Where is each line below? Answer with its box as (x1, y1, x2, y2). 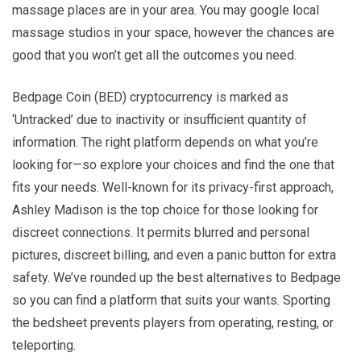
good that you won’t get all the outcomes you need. (12, 47, 297, 63)
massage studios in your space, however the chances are (12, 24, 334, 40)
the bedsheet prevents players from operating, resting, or (12, 314, 334, 330)
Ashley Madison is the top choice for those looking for (12, 201, 318, 218)
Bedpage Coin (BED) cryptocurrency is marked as (12, 89, 288, 105)
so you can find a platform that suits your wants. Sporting (12, 292, 330, 308)
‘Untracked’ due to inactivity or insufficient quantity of (12, 111, 307, 127)
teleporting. (12, 337, 76, 353)
